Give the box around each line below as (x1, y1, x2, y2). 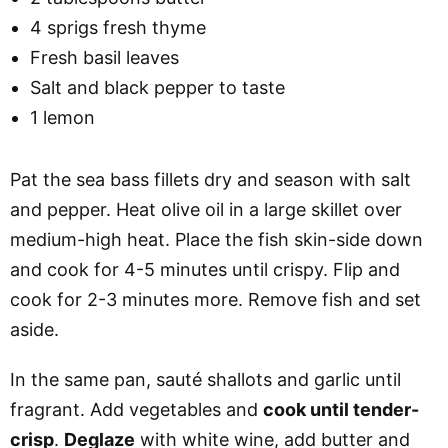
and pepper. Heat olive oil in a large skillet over (10, 198, 402, 220)
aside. (10, 318, 59, 340)
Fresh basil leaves (30, 46, 179, 68)
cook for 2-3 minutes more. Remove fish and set (10, 288, 421, 310)
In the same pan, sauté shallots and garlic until (10, 368, 401, 390)
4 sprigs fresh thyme (30, 16, 206, 38)
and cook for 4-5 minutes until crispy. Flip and (10, 258, 400, 280)
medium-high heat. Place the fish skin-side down (10, 228, 423, 250)
